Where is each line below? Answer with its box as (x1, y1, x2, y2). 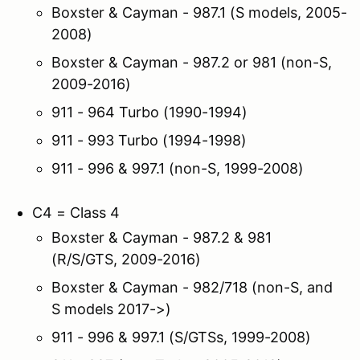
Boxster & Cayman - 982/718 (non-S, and (51, 278, 333, 296)
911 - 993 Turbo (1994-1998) (51, 131, 247, 149)
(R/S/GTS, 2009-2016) (51, 250, 201, 268)
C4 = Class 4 (32, 203, 120, 221)
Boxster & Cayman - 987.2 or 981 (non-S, (51, 53, 332, 71)
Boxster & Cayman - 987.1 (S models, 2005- (51, 3, 347, 21)
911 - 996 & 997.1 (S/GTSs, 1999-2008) (51, 328, 311, 346)
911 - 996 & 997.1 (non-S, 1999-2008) (51, 159, 304, 177)
